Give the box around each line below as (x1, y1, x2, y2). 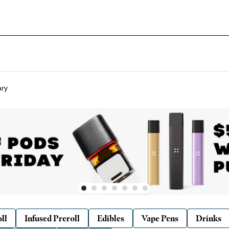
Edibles (97, 213, 124, 223)
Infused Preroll (25, 213, 80, 223)
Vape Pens (142, 213, 178, 223)
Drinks (196, 213, 221, 223)
